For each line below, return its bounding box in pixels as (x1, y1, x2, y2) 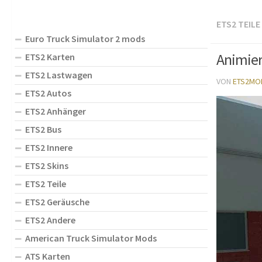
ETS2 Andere (25, 213, 75, 226)
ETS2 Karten (25, 50, 75, 63)
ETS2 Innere (25, 141, 73, 153)
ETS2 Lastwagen (25, 68, 92, 81)
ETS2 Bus (25, 123, 61, 135)
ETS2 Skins (25, 159, 68, 171)
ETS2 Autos (25, 87, 71, 99)
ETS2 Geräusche (25, 195, 89, 208)
